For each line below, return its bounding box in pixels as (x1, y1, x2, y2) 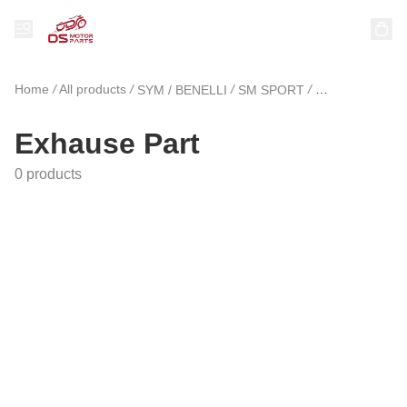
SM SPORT (238, 82, 304, 97)
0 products (15, 165, 82, 182)
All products (59, 82, 126, 96)
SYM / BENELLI (137, 82, 227, 97)
